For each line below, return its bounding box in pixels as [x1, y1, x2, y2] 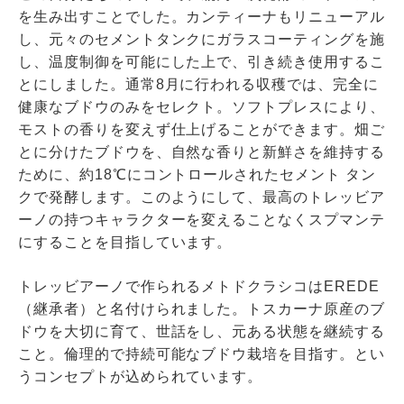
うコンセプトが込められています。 [17, 368, 263, 384]
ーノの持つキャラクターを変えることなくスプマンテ [17, 211, 385, 227]
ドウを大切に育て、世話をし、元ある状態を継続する [17, 323, 385, 339]
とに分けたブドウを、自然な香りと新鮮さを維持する [17, 143, 385, 160]
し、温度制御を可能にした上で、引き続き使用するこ [17, 53, 385, 69]
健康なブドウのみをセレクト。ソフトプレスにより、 [17, 98, 385, 115]
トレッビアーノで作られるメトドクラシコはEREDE [17, 278, 380, 294]
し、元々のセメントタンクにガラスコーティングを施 [17, 31, 385, 47]
